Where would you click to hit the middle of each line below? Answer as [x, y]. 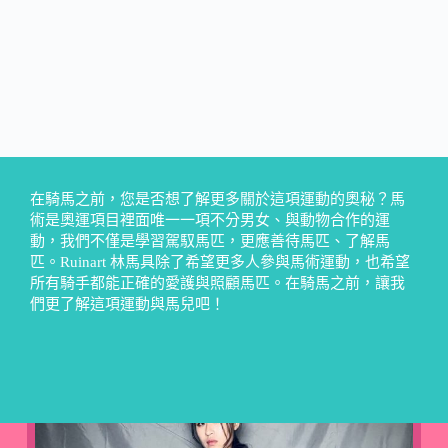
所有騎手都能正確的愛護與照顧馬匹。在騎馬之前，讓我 [217, 282]
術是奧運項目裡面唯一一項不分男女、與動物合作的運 [210, 219]
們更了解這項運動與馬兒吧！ [127, 303]
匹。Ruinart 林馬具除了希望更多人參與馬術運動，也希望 [220, 261]
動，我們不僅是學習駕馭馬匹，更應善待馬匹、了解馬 [210, 240]
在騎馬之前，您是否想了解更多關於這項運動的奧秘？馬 [217, 198]
